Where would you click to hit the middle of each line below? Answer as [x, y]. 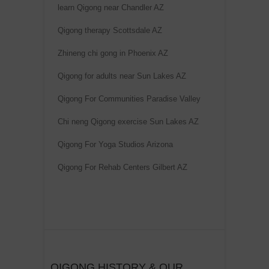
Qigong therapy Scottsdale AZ [110, 30]
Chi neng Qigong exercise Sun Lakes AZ [128, 121]
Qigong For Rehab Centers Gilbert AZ [122, 167]
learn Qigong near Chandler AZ [111, 7]
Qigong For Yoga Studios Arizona [115, 144]
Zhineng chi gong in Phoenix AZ [113, 53]
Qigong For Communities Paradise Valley [129, 98]
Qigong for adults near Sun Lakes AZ [122, 76]
